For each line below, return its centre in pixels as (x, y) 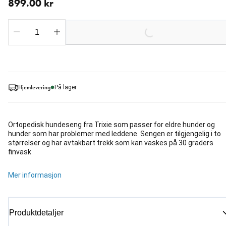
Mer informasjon (35, 175)
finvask (20, 152)
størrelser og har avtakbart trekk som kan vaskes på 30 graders (111, 143)
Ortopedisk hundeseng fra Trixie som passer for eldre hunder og (111, 125)
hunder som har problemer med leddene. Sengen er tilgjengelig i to (115, 134)
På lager (66, 88)
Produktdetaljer (36, 213)
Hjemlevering (34, 87)
